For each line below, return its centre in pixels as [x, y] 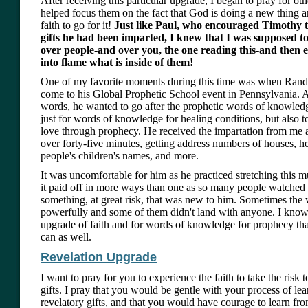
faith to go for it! [76, 25]
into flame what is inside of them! [117, 63]
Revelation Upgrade [99, 257]
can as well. [66, 237]
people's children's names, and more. [120, 156]
